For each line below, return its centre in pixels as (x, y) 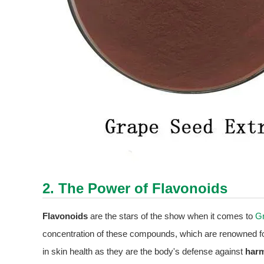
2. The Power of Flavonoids (135, 189)
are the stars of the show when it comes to (171, 216)
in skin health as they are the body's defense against (144, 252)
